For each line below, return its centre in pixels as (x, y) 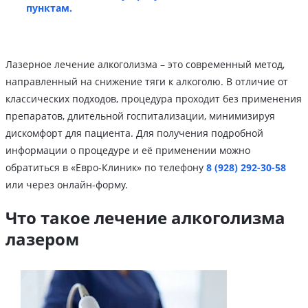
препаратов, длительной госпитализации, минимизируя (140, 116)
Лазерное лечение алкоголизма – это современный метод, (145, 65)
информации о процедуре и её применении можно (128, 151)
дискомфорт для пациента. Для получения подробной (134, 133)
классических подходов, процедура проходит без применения (154, 99)
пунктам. (49, 8)
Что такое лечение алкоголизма (145, 218)
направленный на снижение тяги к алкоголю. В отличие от (147, 82)
